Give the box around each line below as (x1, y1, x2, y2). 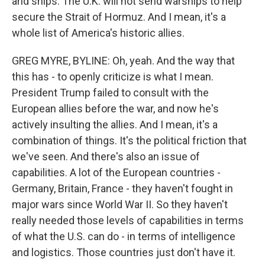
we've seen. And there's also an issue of (12, 150, 200, 163)
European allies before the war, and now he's (12, 102, 219, 115)
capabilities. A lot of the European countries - (12, 166, 221, 179)
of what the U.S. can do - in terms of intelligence (12, 230, 235, 243)
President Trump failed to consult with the (12, 86, 209, 99)
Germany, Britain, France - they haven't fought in (12, 182, 233, 195)
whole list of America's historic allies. (12, 27, 185, 39)
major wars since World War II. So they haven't (12, 198, 228, 211)
